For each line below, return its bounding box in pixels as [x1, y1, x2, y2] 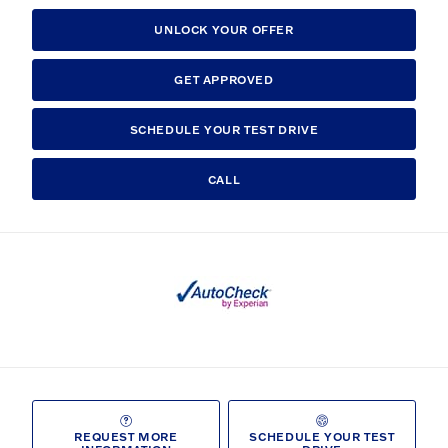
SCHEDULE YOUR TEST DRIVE [129, 121, 319, 137]
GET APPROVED [174, 72, 274, 87]
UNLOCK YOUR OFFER [154, 22, 294, 38]
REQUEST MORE [74, 428, 178, 444]
